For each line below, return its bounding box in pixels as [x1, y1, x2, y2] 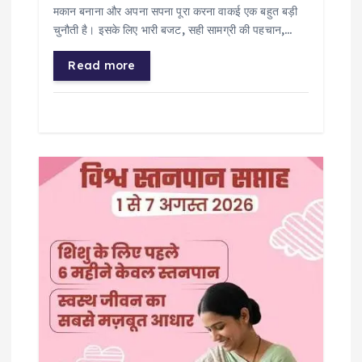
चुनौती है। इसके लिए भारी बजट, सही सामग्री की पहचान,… [53, 22, 293, 37]
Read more [68, 57, 136, 73]
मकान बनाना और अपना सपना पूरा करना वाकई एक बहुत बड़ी [53, 3, 298, 19]
